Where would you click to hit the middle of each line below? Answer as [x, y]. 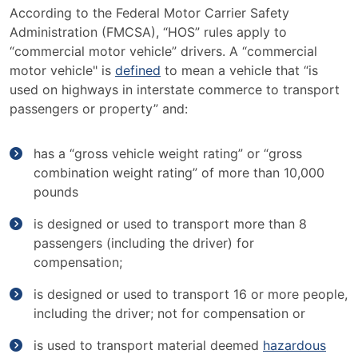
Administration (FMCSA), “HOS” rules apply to [148, 32]
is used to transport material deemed [148, 345]
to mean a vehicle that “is [239, 70]
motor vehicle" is [62, 70]
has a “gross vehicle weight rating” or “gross [168, 153]
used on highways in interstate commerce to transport [175, 89]
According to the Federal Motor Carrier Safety [149, 13]
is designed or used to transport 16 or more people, [191, 294]
